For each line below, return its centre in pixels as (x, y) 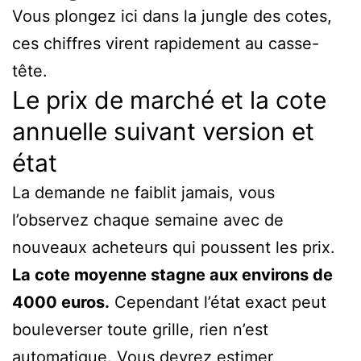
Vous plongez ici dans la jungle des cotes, (172, 16)
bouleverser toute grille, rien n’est (140, 329)
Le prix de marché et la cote (169, 100)
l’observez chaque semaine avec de (148, 220)
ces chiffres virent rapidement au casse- (166, 43)
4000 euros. (61, 302)
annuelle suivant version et (163, 131)
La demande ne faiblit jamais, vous (143, 192)
